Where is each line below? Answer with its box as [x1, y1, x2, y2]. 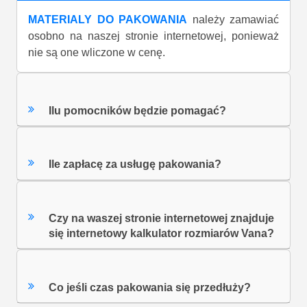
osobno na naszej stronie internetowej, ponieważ [28, 30, 279, 42]
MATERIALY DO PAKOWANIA [28, 14, 187, 26]
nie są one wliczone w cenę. [28, 47, 165, 59]
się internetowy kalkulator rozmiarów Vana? [49, 228, 275, 240]
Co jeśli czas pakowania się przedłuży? [49, 281, 251, 293]
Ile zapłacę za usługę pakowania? [49, 158, 222, 171]
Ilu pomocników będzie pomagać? [49, 104, 227, 116]
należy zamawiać [187, 14, 279, 26]
